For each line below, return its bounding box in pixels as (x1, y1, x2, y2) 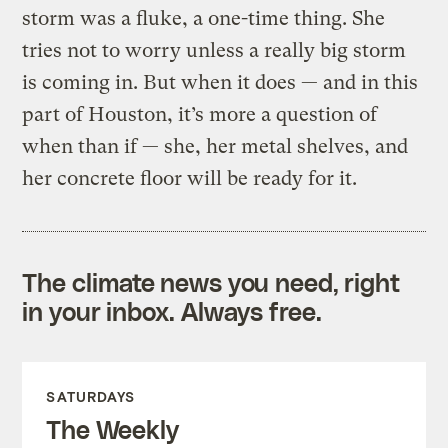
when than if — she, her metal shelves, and (22, 135, 409, 159)
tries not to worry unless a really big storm (22, 39, 407, 63)
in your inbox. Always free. (22, 296, 322, 327)
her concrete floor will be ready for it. (22, 167, 358, 191)
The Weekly (46, 414, 179, 445)
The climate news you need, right (22, 267, 401, 298)
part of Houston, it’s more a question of (22, 103, 378, 127)
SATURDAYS (46, 388, 136, 406)
